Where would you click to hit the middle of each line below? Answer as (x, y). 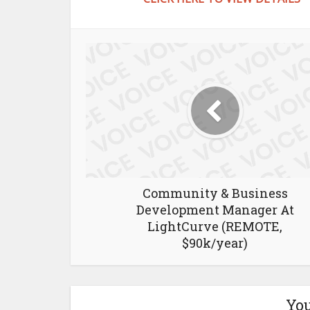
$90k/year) (215, 243)
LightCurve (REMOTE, (215, 226)
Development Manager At (215, 210)
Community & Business (215, 193)
